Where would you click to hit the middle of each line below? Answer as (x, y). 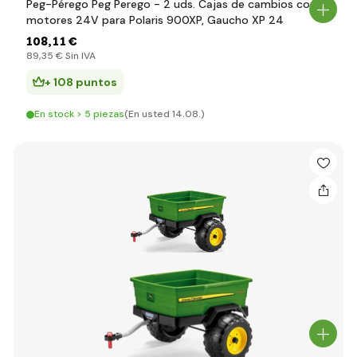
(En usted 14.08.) (165, 114)
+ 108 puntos (81, 82)
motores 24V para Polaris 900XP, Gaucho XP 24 (155, 20)
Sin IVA (79, 56)
